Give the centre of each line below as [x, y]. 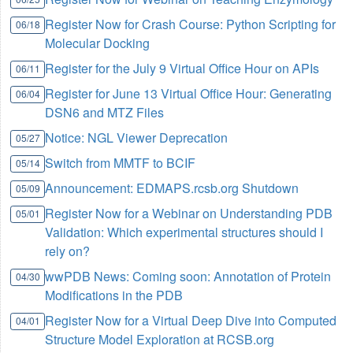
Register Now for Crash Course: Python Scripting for [191, 24]
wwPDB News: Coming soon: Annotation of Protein [188, 277]
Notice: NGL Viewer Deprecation [137, 138]
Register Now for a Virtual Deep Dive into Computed [191, 321]
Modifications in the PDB [114, 295]
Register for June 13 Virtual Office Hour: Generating [189, 94]
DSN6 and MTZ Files [105, 113]
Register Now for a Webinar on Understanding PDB [189, 214]
